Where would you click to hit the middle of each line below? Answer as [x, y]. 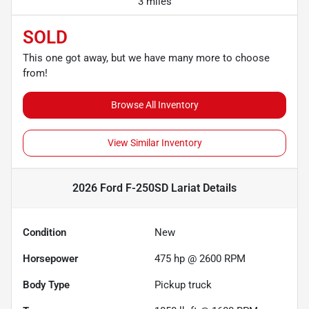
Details [218, 188]
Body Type [46, 285]
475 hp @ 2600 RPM [200, 258]
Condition [44, 232]
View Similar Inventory [154, 142]
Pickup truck [183, 285]
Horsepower [50, 258]
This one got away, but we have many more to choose [146, 58]
